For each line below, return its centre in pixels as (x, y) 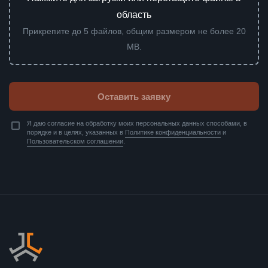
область (134, 15)
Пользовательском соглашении (75, 141)
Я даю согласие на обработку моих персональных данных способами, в (137, 124)
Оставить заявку (134, 96)
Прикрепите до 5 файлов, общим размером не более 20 (134, 31)
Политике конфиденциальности (173, 133)
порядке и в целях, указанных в (75, 133)
